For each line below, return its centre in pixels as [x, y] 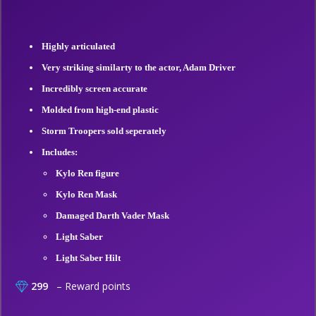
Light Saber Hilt [88, 258]
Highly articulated [78, 46]
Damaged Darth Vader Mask [113, 215]
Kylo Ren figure [87, 173]
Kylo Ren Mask [86, 194]
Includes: [60, 152]
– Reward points [91, 286]
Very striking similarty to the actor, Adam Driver [139, 67]
